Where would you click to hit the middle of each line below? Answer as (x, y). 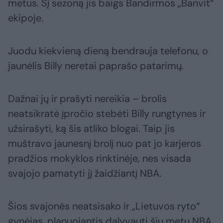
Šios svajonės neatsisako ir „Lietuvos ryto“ (104, 206)
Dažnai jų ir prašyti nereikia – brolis (87, 99)
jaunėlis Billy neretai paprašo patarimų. (96, 66)
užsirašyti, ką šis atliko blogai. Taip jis (91, 129)
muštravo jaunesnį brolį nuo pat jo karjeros (105, 144)
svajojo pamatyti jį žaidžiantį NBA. (85, 173)
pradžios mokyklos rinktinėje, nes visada (100, 159)
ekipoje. (26, 18)
